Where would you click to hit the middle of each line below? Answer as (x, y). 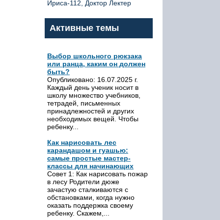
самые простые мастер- (89, 158)
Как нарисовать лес (82, 142)
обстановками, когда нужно (91, 197)
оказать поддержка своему (90, 205)
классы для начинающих (90, 166)
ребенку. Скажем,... (78, 213)
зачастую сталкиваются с (88, 190)
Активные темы (84, 28)
